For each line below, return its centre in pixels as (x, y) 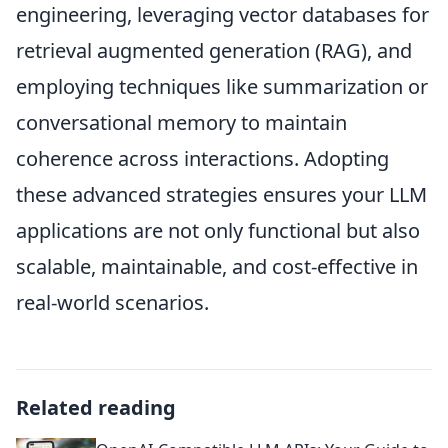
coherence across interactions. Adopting (202, 159)
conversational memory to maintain (181, 123)
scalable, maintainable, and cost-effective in (217, 267)
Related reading (96, 408)
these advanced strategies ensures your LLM (221, 195)
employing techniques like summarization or (222, 87)
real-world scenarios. (112, 303)
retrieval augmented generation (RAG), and (214, 51)
